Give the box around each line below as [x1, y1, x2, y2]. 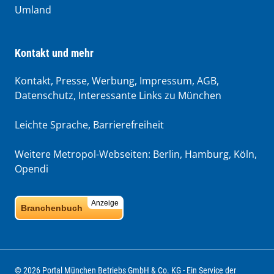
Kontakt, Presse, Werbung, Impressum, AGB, [15, 73, 219, 87]
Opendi [15, 161, 48, 176]
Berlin [153, 147, 180, 161]
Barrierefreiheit [93, 117, 164, 131]
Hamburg [185, 147, 229, 161]
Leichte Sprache [15, 117, 88, 131]
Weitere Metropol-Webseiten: [15, 147, 153, 161]
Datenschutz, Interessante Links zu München [15, 88, 221, 102]
